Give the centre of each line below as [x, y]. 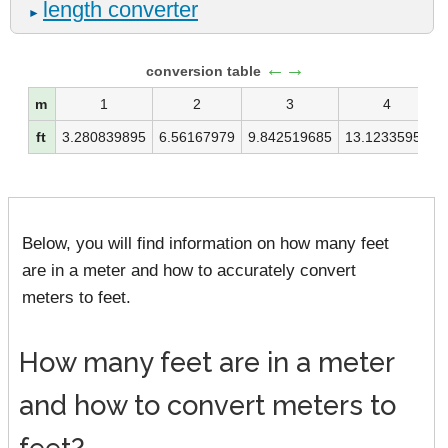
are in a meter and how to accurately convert [189, 269]
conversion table [205, 71]
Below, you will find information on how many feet [205, 242]
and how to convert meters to [207, 404]
